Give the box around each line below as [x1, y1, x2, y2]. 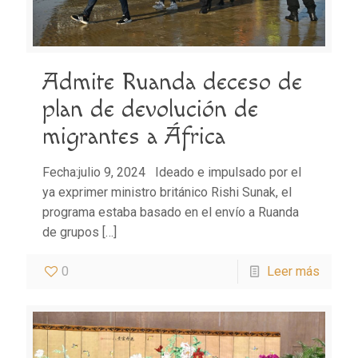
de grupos [42, 225, 99, 241]
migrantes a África [42, 122, 225, 152]
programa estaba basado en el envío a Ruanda [42, 205, 299, 221]
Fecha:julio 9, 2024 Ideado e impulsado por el [42, 165, 301, 181]
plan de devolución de [42, 95, 258, 125]
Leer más [267, 264, 320, 280]
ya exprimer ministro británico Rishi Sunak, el [42, 185, 292, 201]
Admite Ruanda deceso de [42, 68, 302, 97]
